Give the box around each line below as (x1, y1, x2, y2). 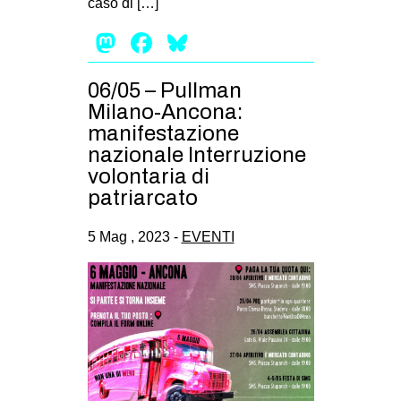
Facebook (155, 26, 283, 59)
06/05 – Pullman (87, 79, 242, 103)
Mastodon (119, 26, 247, 59)
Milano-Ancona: (87, 100, 243, 124)
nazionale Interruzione (87, 143, 306, 167)
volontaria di (87, 165, 209, 189)
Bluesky (191, 26, 292, 59)
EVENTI (181, 229, 235, 245)
